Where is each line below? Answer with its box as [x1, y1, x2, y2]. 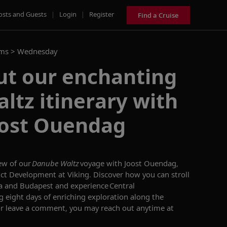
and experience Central [53, 180, 135, 191]
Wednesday [17, 46, 57, 56]
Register [89, 9, 114, 19]
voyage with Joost [80, 158, 144, 168]
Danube [32, 158, 58, 168]
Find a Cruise [138, 10, 179, 20]
